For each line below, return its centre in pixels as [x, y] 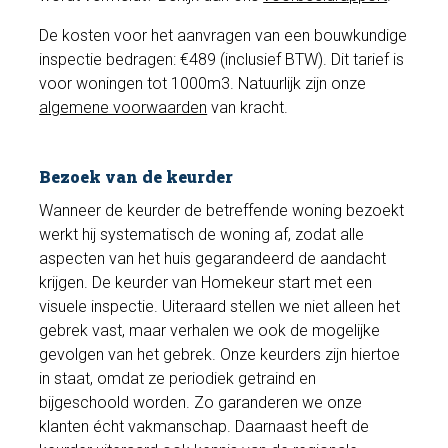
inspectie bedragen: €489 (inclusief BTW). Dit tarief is [222, 60]
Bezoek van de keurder [136, 177]
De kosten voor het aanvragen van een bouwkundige [223, 36]
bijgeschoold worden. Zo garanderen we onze [201, 402]
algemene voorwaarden [123, 108]
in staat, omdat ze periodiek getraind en [178, 378]
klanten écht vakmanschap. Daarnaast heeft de [204, 426]
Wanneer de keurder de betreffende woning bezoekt [222, 210]
